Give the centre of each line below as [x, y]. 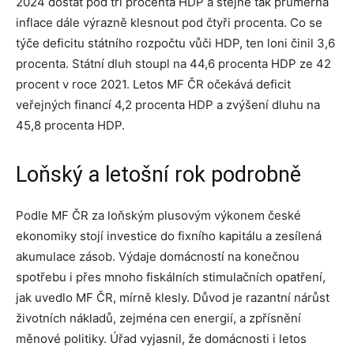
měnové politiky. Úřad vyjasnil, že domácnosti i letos [161, 339]
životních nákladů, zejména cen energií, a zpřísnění [158, 318]
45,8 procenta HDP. [70, 125]
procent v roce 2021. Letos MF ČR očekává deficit [153, 84]
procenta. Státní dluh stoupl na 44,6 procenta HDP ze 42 [173, 64]
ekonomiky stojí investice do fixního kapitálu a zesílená [169, 236]
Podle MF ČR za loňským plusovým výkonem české [158, 215]
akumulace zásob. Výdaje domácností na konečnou [158, 256]
